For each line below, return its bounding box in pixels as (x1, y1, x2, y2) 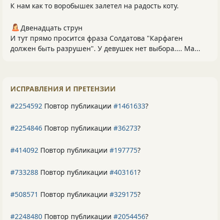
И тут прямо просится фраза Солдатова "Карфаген (10, 33, 183, 43)
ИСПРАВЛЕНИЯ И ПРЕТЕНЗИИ (10, 84, 116, 94)
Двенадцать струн (21, 23, 82, 33)
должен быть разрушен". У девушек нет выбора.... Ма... (10, 44, 200, 54)
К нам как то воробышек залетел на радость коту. (10, 1, 179, 11)
